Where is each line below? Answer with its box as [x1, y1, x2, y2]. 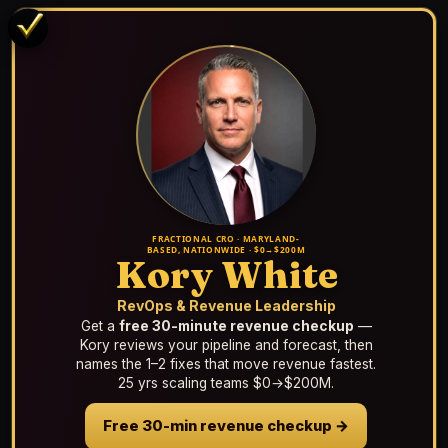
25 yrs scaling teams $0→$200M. [118, 375, 334, 391]
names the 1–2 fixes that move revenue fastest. [76, 356, 376, 372]
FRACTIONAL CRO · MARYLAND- [152, 233, 300, 244]
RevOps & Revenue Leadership [116, 297, 336, 314]
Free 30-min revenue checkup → [103, 417, 349, 435]
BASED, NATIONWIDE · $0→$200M [146, 244, 306, 255]
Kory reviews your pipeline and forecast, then [79, 337, 373, 353]
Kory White [114, 251, 338, 298]
